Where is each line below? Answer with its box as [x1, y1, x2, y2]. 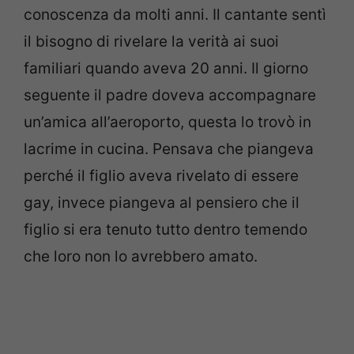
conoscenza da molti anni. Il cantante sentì [24, 6, 326, 24]
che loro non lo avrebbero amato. [24, 247, 258, 266]
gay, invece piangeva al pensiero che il [24, 194, 299, 213]
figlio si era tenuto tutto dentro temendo [24, 220, 307, 239]
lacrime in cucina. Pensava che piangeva [24, 140, 314, 159]
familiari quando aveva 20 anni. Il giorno [24, 59, 308, 78]
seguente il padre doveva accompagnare [24, 86, 316, 105]
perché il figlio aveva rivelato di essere [24, 167, 299, 186]
